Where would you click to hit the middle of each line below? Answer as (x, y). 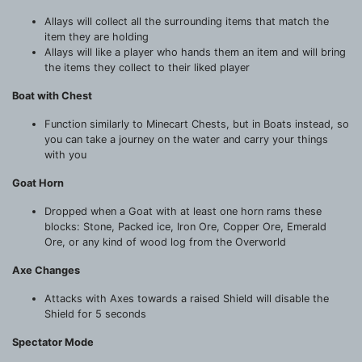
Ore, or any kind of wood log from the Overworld (165, 242)
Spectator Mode (53, 342)
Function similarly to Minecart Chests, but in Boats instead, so (197, 124)
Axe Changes (46, 270)
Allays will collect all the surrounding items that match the (187, 21)
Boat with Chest (52, 95)
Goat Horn (38, 183)
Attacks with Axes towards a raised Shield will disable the (187, 298)
